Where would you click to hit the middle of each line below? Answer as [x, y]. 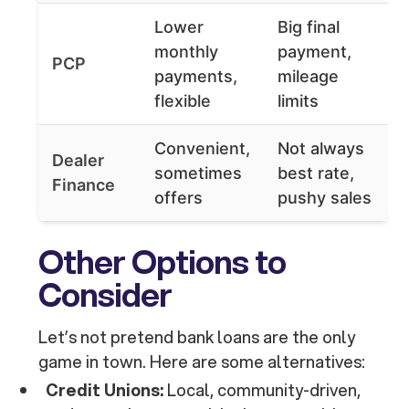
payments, [196, 77]
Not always [321, 149]
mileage [309, 77]
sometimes [199, 173]
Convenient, [203, 149]
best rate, [316, 173]
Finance [84, 185]
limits [299, 101]
